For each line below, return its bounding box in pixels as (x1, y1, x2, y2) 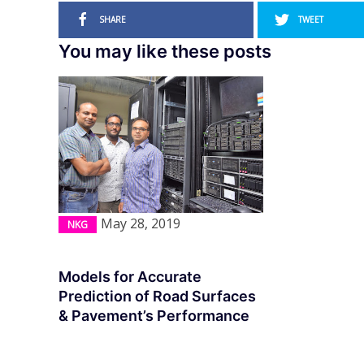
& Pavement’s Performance (58, 307, 249, 325)
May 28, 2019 (101, 214, 180, 233)
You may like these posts (58, 40, 271, 62)
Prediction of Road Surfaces (58, 288, 256, 305)
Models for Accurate (58, 268, 201, 286)
